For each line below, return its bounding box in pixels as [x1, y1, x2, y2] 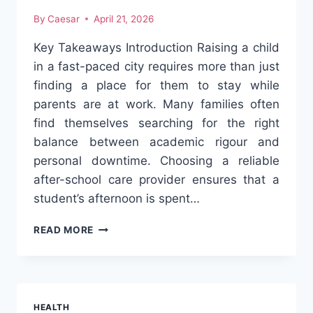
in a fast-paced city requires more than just [34, 59, 279, 73]
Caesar [48, 13, 80, 24]
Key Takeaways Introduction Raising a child [34, 40, 279, 54]
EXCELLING [93, 293, 151, 305]
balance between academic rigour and [34, 134, 279, 149]
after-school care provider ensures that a [34, 172, 279, 187]
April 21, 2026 [94, 13, 154, 24]
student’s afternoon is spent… [34, 191, 200, 205]
